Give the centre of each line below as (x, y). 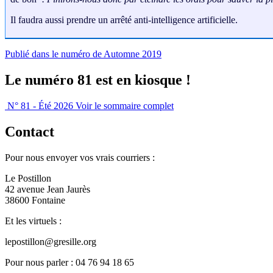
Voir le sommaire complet (125, 106)
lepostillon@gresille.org (51, 241)
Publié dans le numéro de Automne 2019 (83, 54)
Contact (30, 132)
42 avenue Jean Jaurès (48, 189)
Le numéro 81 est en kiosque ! (98, 80)
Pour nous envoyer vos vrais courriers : (80, 157)
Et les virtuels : (33, 221)
